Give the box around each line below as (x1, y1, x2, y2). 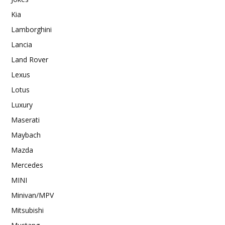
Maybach (11, 130, 41, 140)
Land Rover (11, 54, 48, 64)
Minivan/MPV (11, 190, 54, 200)
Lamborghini (11, 24, 52, 34)
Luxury (11, 99, 33, 109)
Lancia (11, 39, 32, 49)
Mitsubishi (11, 205, 44, 215)
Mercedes (11, 160, 43, 170)
